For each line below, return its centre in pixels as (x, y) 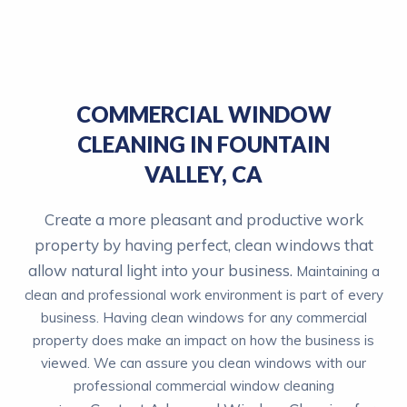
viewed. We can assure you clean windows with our (203, 362)
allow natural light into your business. (162, 270)
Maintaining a (338, 271)
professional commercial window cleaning (203, 385)
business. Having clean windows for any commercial (203, 317)
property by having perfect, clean (153, 244)
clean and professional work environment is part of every (203, 294)
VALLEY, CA (203, 174)
